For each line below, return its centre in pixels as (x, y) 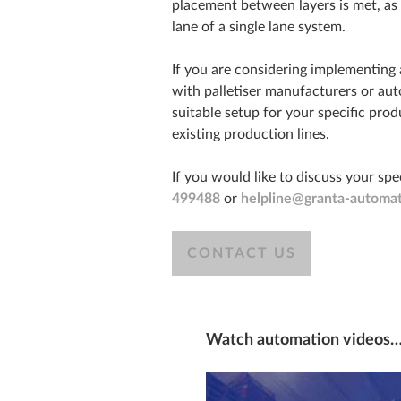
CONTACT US (242, 254)
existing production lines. (251, 135)
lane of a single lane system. (259, 27)
